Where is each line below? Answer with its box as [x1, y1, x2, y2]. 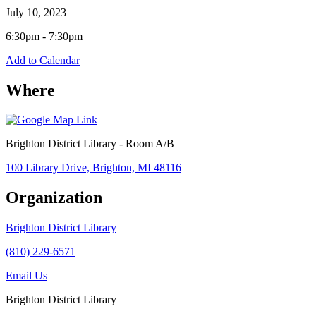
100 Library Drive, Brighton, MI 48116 [6, 162, 181, 174]
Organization [6, 188, 102, 207]
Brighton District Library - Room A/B [6, 138, 174, 150]
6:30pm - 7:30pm [6, 30, 83, 42]
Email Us [6, 269, 47, 282]
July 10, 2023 [6, 6, 66, 18]
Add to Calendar [6, 54, 80, 66]
